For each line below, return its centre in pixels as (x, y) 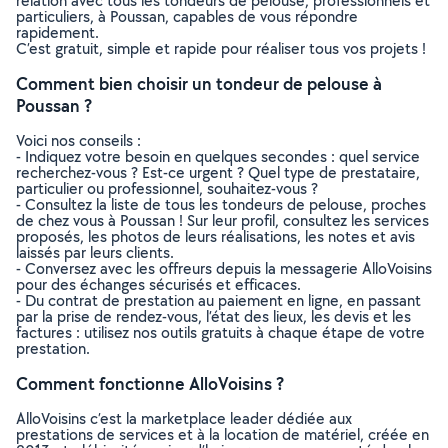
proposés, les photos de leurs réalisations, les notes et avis (215, 236)
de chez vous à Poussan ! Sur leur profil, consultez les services (222, 220)
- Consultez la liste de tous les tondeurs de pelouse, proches (221, 204)
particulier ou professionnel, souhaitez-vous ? (167, 188)
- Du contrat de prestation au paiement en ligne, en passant (218, 300)
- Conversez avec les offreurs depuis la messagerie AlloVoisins (224, 268)
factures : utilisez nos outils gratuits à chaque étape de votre (220, 332)
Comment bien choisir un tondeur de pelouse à (199, 83)
